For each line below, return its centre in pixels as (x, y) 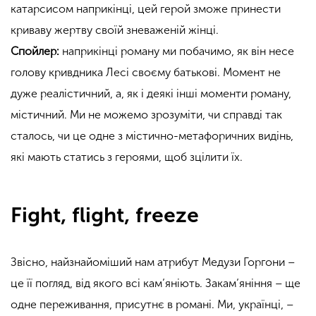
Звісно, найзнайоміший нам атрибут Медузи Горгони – (153, 262)
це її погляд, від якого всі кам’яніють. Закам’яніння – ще (156, 283)
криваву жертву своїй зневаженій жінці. (115, 30)
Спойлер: (35, 51)
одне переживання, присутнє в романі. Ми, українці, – (152, 304)
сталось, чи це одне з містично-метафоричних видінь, (152, 135)
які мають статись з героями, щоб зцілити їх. (127, 157)
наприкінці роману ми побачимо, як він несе (177, 51)
